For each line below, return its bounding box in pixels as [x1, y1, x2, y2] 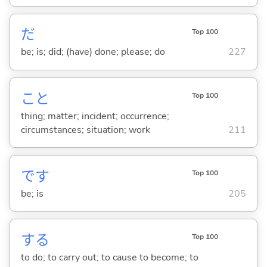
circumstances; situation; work [20, 123, 150, 136]
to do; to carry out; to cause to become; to [20, 250, 198, 264]
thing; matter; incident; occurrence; [20, 109, 169, 123]
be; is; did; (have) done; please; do [20, 45, 165, 59]
